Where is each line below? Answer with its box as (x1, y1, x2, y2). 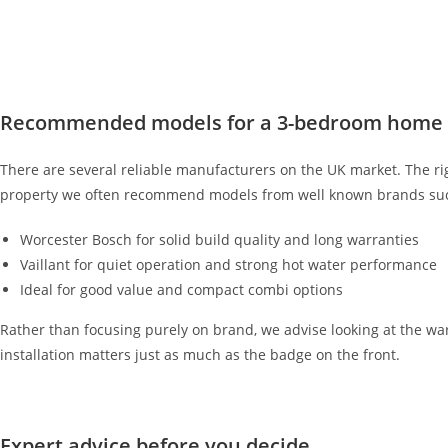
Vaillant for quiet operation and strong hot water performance (20, 255, 437, 274)
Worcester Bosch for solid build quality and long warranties (20, 230, 419, 249)
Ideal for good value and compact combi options (20, 280, 343, 299)
